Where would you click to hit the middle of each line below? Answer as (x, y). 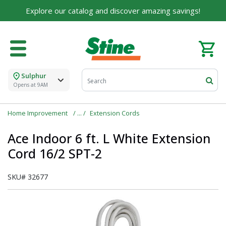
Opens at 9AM (31, 85)
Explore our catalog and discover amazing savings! (113, 11)
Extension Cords (115, 113)
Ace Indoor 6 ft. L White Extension (109, 138)
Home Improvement (38, 113)
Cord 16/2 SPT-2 (55, 154)
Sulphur (34, 76)
